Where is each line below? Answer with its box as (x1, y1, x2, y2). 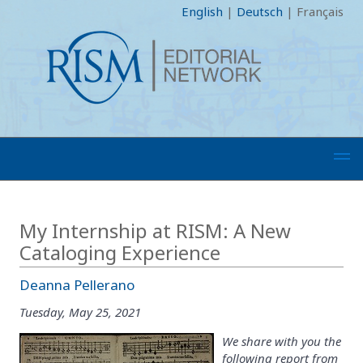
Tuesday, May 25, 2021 (19, 303, 141, 320)
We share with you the (222, 332, 341, 349)
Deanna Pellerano (19, 275, 135, 294)
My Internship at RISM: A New (19, 217, 291, 244)
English (181, 3, 223, 19)
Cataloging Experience (19, 239, 220, 266)
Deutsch (237, 3, 283, 19)
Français (297, 3, 344, 19)
